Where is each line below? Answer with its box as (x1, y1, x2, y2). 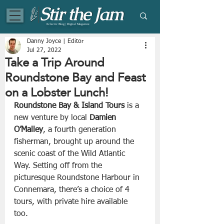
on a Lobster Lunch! (5, 81, 108, 103)
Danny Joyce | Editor (27, 38, 83, 44)
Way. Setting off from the (14, 162, 104, 170)
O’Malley (14, 126, 43, 134)
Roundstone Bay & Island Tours (14, 102, 124, 110)
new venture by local (14, 114, 89, 122)
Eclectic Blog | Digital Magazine (46, 21, 89, 27)
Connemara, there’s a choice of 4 (14, 186, 132, 194)
